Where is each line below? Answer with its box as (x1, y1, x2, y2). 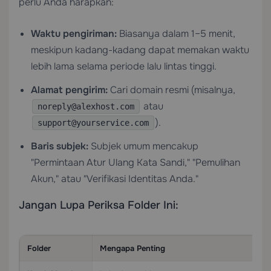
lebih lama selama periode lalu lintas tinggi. (31, 60, 217, 73)
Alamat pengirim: (31, 83, 108, 96)
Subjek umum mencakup (88, 140, 198, 152)
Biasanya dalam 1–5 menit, (117, 27, 235, 40)
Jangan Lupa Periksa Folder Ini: (19, 198, 178, 212)
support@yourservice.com (38, 118, 149, 128)
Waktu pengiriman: (31, 27, 117, 40)
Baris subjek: (31, 140, 88, 152)
